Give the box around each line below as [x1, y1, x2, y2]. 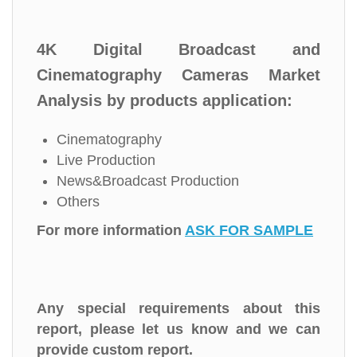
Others [57, 194, 100, 210]
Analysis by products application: [37, 92, 292, 109]
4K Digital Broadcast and [37, 41, 320, 58]
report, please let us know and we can [37, 321, 320, 337]
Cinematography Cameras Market [37, 66, 320, 84]
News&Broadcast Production [57, 173, 239, 189]
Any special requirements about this [37, 300, 320, 316]
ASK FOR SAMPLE [185, 222, 313, 238]
